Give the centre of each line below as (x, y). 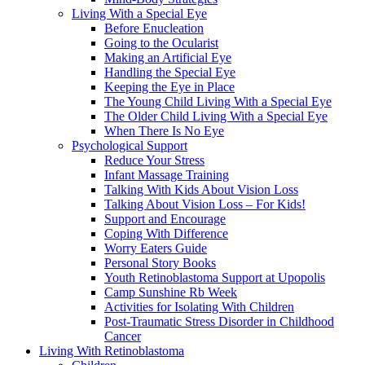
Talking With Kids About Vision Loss (201, 190)
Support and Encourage (165, 219)
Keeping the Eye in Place (169, 87)
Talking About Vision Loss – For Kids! (205, 204)
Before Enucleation (154, 29)
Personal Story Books (160, 263)
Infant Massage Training (167, 175)
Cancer (123, 336)
